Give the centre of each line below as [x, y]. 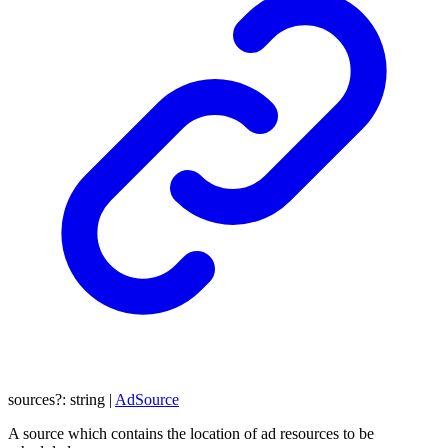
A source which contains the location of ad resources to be [191, 434]
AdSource [147, 400]
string [87, 400]
